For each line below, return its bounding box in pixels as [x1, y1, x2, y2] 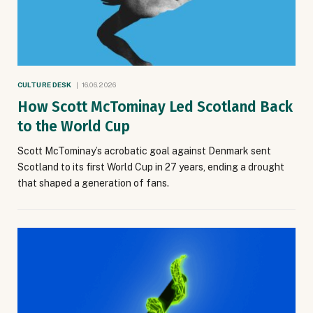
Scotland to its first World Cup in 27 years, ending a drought [17, 161, 284, 173]
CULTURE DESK [17, 80, 72, 89]
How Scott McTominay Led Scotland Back [17, 97, 293, 116]
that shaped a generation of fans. [17, 177, 169, 189]
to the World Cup [17, 117, 130, 136]
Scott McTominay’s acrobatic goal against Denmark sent [17, 145, 271, 156]
